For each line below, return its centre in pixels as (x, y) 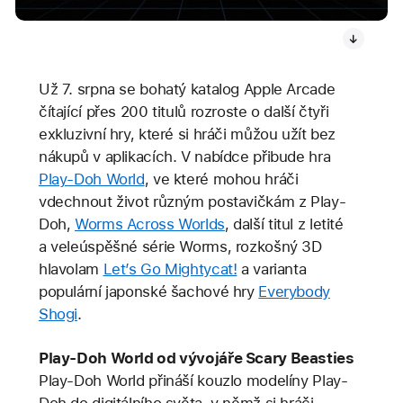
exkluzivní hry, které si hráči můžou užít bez (187, 134)
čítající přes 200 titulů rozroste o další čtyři (184, 111)
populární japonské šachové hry (148, 291)
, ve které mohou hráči (221, 179)
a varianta (272, 269)
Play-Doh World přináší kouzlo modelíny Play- (193, 381)
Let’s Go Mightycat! (170, 269)
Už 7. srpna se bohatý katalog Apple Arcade (187, 89)
